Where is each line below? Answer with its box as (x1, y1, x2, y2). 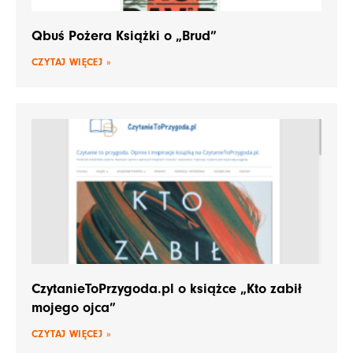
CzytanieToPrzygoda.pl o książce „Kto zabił (32, 281, 302, 298)
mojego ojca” (32, 299, 116, 317)
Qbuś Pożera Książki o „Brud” (32, 28, 217, 45)
